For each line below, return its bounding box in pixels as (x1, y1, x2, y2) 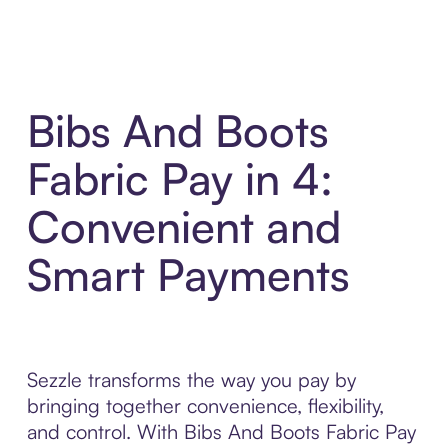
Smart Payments (26, 247, 350, 303)
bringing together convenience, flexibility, (26, 393, 384, 419)
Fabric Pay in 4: (26, 151, 333, 207)
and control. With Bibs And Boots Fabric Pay (26, 419, 416, 445)
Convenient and (26, 199, 341, 255)
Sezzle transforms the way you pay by (26, 367, 356, 393)
